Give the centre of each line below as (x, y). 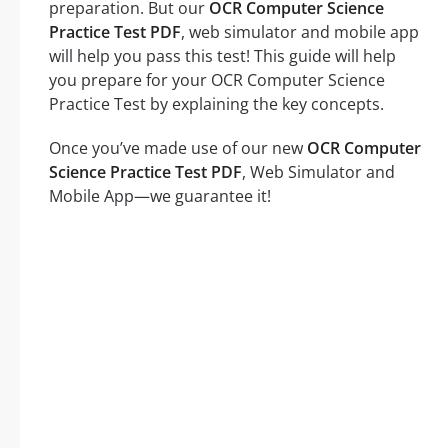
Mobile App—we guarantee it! (160, 195)
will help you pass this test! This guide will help (222, 55)
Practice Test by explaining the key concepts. (216, 103)
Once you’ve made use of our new (178, 147)
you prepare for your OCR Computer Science (217, 79)
